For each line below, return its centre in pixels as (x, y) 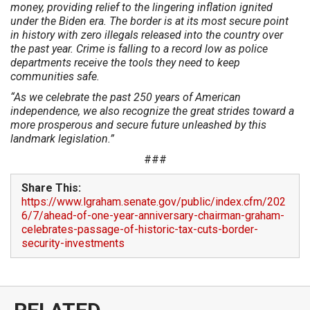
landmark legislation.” (62, 139)
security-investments (73, 244)
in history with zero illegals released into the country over (147, 35)
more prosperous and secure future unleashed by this (138, 125)
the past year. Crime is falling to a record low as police (139, 49)
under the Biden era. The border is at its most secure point (149, 21)
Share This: (51, 188)
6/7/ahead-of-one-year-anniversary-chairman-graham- (153, 216)
